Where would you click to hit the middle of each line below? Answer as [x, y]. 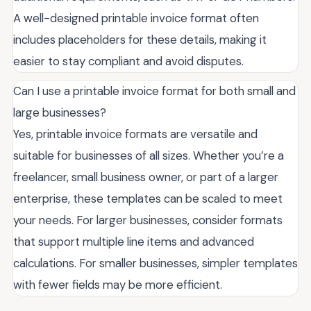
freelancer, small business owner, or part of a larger [146, 177]
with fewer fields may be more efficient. [118, 284]
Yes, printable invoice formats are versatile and [135, 134]
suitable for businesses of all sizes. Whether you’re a [149, 155]
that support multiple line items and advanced [134, 241]
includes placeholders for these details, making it [140, 39]
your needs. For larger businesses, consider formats [148, 220]
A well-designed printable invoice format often [136, 18]
